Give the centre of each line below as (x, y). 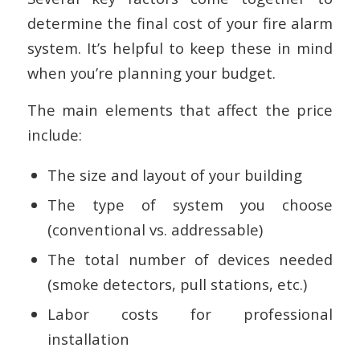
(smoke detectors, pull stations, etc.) (177, 284)
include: (54, 135)
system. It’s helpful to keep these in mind (180, 47)
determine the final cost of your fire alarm (180, 22)
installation (88, 338)
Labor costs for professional (190, 313)
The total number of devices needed (190, 259)
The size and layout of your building (174, 174)
